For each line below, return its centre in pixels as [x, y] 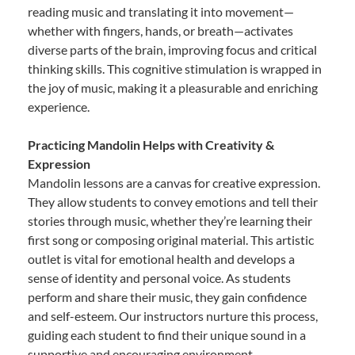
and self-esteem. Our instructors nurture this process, [173, 315]
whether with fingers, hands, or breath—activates [160, 30]
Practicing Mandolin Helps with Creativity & [151, 144]
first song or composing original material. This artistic [171, 239]
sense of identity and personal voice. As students [159, 277]
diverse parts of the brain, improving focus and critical [172, 49]
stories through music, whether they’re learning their [170, 220]
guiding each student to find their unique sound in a [167, 334]
